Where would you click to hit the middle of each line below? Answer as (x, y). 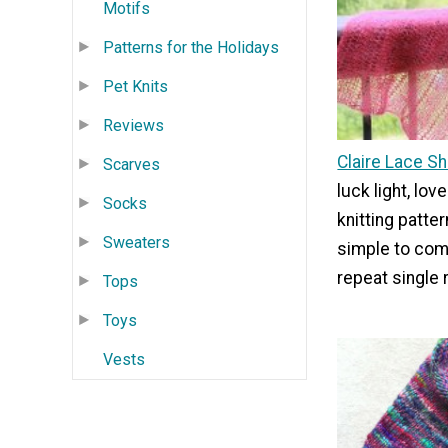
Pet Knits (135, 86)
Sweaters (136, 242)
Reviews (133, 125)
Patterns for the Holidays (191, 47)
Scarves (131, 164)
